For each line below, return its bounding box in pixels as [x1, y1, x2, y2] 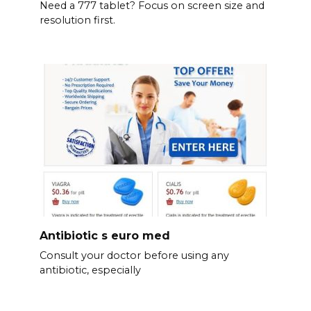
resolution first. [39, 14, 115, 27]
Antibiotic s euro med [39, 228, 170, 242]
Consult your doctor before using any [39, 249, 229, 262]
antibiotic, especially [39, 264, 141, 277]
